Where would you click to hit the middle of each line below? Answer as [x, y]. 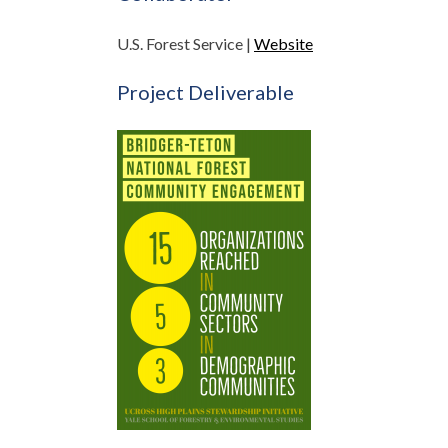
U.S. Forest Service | [185, 43]
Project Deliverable [205, 92]
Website [283, 43]
